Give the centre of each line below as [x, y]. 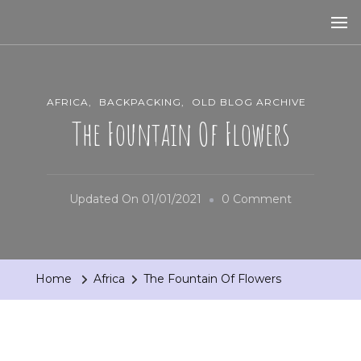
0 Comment [257, 199]
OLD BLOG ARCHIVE [249, 102]
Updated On [106, 199]
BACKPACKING [140, 102]
